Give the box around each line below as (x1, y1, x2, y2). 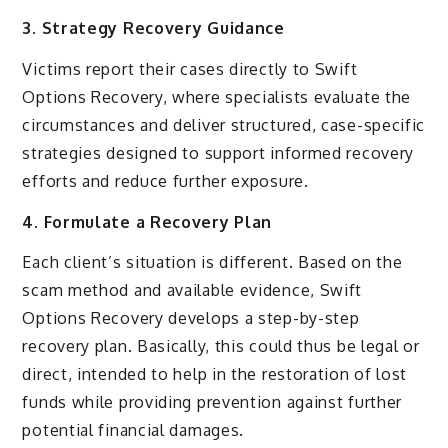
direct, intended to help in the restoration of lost (22, 364, 408, 385)
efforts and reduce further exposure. (22, 170, 309, 191)
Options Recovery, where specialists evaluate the (22, 86, 412, 107)
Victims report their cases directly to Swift (22, 58, 358, 79)
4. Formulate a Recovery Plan (22, 211, 273, 232)
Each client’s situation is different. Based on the (22, 252, 403, 273)
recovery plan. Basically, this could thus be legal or (22, 336, 420, 357)
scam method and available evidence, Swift (22, 280, 363, 301)
